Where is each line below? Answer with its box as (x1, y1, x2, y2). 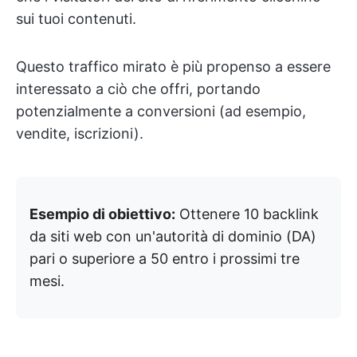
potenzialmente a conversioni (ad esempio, (16, 103, 306, 120)
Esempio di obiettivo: (29, 206, 175, 223)
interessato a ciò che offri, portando (16, 80, 261, 98)
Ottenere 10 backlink (175, 206, 319, 223)
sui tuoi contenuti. (16, 10, 136, 28)
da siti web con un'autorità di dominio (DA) (29, 228, 316, 245)
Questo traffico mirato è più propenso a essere (16, 58, 331, 76)
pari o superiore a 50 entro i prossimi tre (29, 250, 300, 268)
